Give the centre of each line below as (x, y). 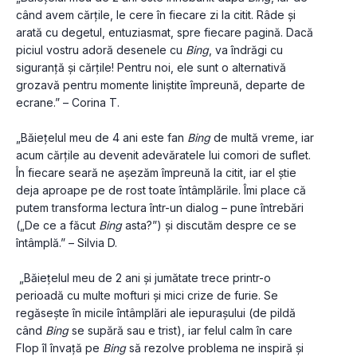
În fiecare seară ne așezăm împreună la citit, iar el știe (156, 173)
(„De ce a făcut (57, 226)
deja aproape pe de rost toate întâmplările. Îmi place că (161, 190)
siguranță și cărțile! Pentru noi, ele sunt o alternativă (151, 68)
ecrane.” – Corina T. (68, 103)
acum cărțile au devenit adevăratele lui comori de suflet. (163, 155)
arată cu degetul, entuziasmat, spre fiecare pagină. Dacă (165, 33)
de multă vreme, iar (262, 138)
